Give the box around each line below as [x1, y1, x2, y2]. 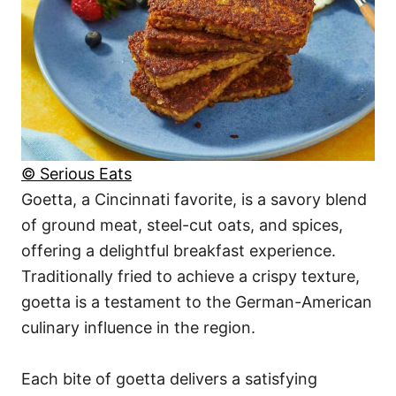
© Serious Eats [21, 164, 132, 183]
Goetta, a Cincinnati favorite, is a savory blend [21, 189, 367, 209]
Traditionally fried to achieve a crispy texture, [21, 266, 360, 286]
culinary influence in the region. [21, 317, 255, 337]
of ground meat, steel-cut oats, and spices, [21, 215, 343, 234]
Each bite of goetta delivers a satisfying [21, 369, 317, 388]
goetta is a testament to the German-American [21, 292, 372, 311]
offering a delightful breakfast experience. [21, 240, 336, 260]
